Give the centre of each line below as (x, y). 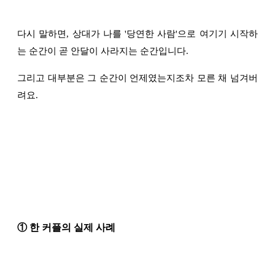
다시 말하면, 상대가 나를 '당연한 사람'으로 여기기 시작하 (137, 34)
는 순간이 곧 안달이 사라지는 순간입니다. (104, 51)
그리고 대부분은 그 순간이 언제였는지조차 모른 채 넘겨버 (137, 78)
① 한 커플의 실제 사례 (66, 228)
